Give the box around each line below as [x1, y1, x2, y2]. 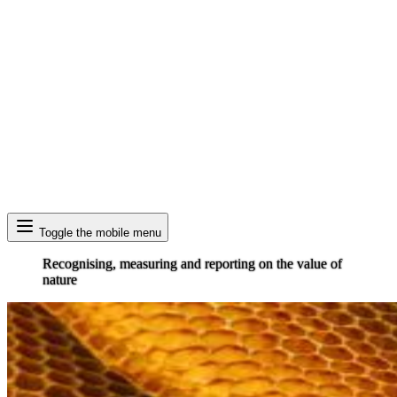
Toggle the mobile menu [39, 226, 161, 239]
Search [7, 213, 45, 228]
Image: [7, 302, 45, 317]
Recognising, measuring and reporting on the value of [43, 256, 342, 271]
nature [43, 272, 77, 287]
